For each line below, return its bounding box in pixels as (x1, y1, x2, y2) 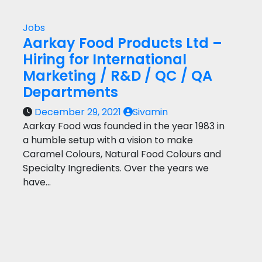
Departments (23, 82, 118, 102)
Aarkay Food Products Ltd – (23, 33, 222, 53)
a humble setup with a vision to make (23, 133, 193, 147)
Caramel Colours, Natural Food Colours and (23, 147, 221, 161)
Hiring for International (23, 50, 187, 69)
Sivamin (133, 105, 168, 119)
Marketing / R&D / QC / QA (23, 66, 212, 85)
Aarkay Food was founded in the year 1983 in (23, 119, 225, 133)
